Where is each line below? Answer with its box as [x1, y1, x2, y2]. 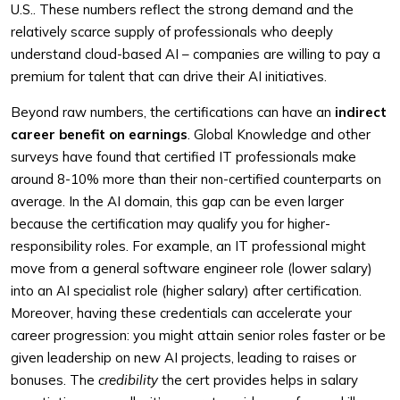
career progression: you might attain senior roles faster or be [11, 327, 386, 344]
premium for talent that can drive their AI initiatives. [11, 68, 327, 85]
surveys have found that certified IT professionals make [11, 148, 356, 165]
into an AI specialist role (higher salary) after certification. [11, 282, 362, 299]
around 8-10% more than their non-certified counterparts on [11, 171, 381, 187]
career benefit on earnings [11, 126, 187, 143]
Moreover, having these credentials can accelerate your [11, 304, 352, 321]
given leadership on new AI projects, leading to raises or [11, 349, 356, 366]
